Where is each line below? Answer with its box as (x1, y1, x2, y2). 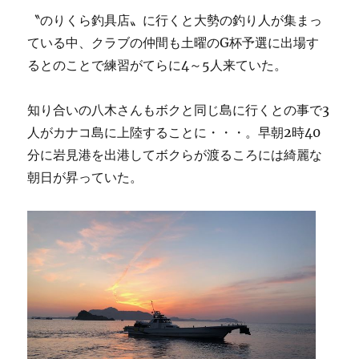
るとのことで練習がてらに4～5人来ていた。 (27, 57, 288, 73)
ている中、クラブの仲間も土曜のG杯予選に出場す (27, 34, 320, 50)
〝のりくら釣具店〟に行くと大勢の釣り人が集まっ (27, 12, 323, 28)
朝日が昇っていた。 (27, 169, 143, 185)
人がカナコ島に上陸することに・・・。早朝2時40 (27, 124, 321, 140)
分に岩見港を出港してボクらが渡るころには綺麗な (27, 147, 323, 163)
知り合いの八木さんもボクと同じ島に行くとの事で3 (27, 102, 330, 118)
